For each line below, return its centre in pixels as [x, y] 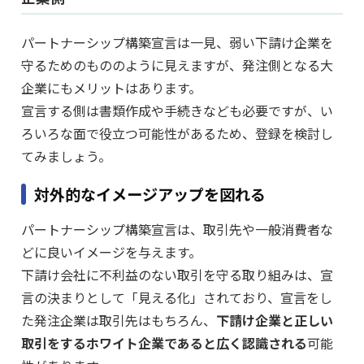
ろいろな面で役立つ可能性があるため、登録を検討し [177, 134]
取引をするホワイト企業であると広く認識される [164, 343]
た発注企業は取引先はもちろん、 [119, 321]
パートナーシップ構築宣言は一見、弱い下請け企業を [177, 43]
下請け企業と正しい [275, 321]
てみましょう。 [66, 156]
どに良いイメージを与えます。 [111, 252]
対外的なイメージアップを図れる [150, 195]
